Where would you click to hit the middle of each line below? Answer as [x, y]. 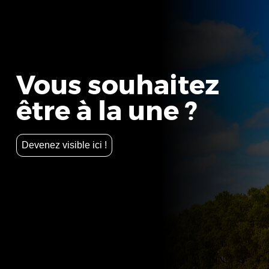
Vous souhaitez [117, 86]
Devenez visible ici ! [64, 145]
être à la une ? [107, 112]
